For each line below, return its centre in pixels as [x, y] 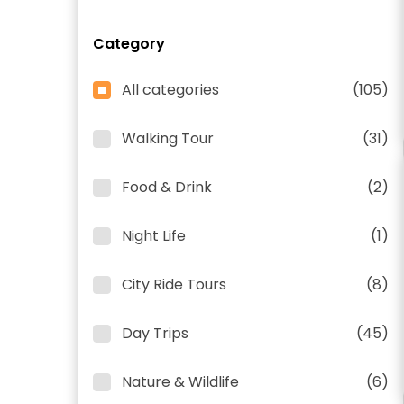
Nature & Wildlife [180, 382]
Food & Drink [167, 187]
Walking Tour [168, 138]
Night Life [154, 236]
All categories [170, 90]
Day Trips [155, 333]
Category [129, 44]
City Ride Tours [174, 285]
